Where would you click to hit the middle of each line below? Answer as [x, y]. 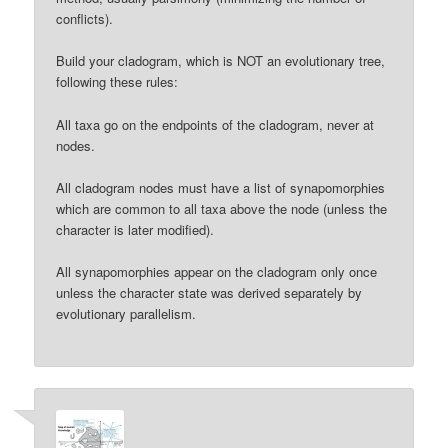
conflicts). [85, 19]
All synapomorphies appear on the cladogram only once [217, 271]
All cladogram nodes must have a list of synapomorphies [221, 187]
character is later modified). [135, 229]
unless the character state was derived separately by [209, 292]
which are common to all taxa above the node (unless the [222, 208]
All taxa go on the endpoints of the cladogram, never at [215, 124]
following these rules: [117, 82]
